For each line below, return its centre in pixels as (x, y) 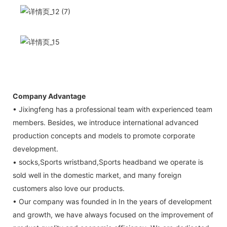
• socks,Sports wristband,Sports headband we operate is (108, 162)
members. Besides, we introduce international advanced (106, 122)
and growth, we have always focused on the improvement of (113, 214)
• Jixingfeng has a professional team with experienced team (112, 109)
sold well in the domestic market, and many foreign (97, 175)
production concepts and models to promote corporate (104, 135)
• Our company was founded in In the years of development (112, 201)
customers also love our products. (69, 188)
